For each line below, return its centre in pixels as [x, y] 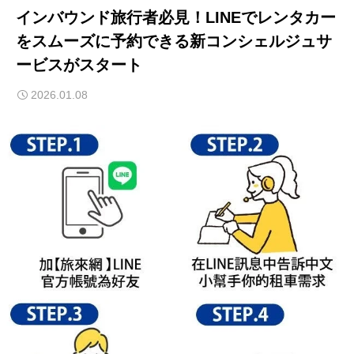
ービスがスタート [79, 65]
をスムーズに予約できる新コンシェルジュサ [174, 41]
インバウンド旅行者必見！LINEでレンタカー [176, 17]
